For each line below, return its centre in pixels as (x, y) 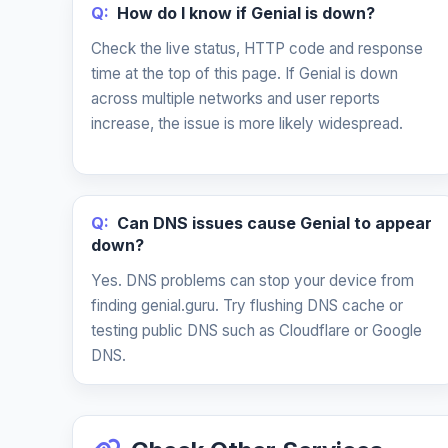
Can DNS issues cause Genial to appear (274, 223)
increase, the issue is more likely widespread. (247, 123)
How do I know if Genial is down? (246, 13)
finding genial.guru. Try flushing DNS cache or (247, 305)
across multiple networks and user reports (235, 98)
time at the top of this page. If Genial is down (244, 73)
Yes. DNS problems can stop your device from (252, 280)
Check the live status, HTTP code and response (257, 48)
